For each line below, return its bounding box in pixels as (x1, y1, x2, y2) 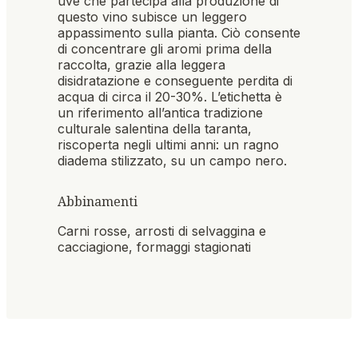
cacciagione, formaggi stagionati (58, 238, 251, 255)
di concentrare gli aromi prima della (58, 41, 272, 58)
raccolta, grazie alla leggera (58, 57, 225, 74)
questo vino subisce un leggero (58, 9, 247, 26)
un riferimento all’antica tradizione (58, 105, 263, 121)
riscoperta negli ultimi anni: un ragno (58, 137, 279, 153)
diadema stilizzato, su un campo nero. (58, 153, 287, 169)
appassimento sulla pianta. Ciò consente (58, 25, 300, 42)
